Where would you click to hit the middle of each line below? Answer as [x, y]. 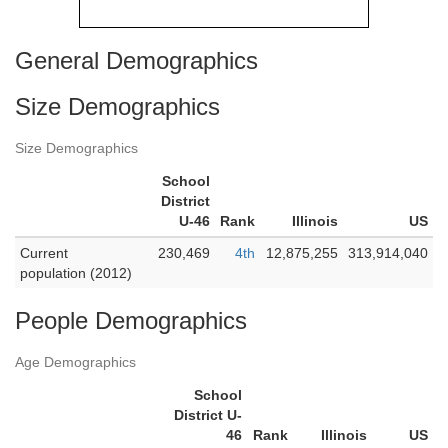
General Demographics [136, 60]
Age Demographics [75, 362]
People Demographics [131, 320]
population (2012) [76, 273]
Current [44, 253]
